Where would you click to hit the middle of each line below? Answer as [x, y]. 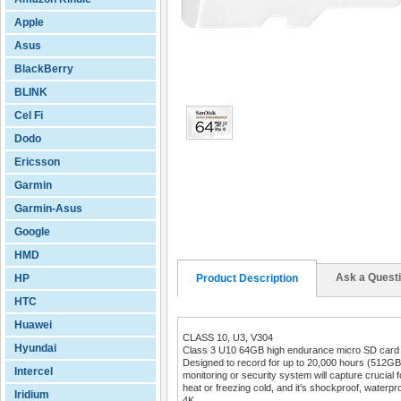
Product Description [247, 278]
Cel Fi [29, 115]
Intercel [34, 371]
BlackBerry [44, 69]
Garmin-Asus [48, 209]
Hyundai [35, 348]
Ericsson [37, 162]
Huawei [33, 325]
